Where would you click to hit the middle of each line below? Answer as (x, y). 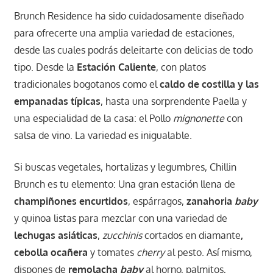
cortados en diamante (191, 236)
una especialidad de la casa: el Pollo (93, 119)
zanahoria (210, 201)
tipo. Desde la (45, 67)
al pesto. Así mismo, (208, 253)
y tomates (112, 253)
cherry (150, 253)
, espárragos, (157, 201)
